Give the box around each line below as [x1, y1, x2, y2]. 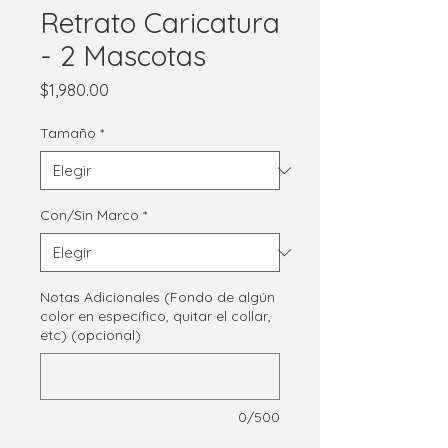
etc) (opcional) [40, 326, 141, 345]
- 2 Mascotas [40, 38, 206, 74]
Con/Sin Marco [40, 206, 139, 225]
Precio [108, 79, 154, 100]
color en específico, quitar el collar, [40, 307, 271, 326]
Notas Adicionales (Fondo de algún [40, 288, 275, 307]
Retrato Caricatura [40, 5, 280, 41]
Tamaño [40, 124, 96, 143]
